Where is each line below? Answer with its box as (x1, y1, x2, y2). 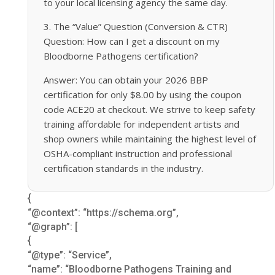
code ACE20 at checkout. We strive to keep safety (43, 103, 255, 115)
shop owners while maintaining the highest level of (43, 132, 256, 145)
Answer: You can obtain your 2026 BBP (43, 73, 208, 86)
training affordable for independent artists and (43, 117, 239, 130)
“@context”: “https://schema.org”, (27, 206, 179, 219)
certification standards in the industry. (43, 161, 203, 174)
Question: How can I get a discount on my (43, 34, 220, 47)
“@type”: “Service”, (27, 249, 112, 261)
